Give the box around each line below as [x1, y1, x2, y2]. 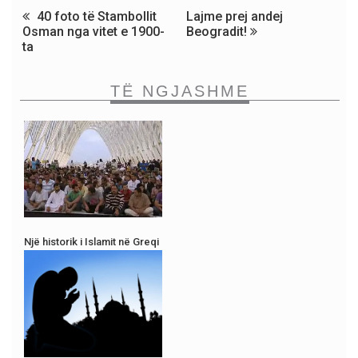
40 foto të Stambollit [34, 8, 157, 24]
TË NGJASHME [110, 82, 249, 100]
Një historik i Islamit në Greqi [24, 236, 159, 249]
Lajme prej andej [186, 8, 284, 24]
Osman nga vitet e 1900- [22, 23, 165, 39]
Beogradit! [186, 23, 251, 39]
